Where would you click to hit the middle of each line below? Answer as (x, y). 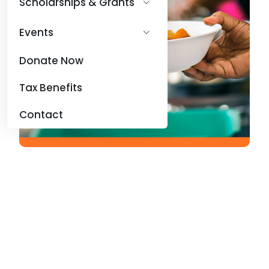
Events (36, 32)
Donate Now (51, 61)
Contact (41, 115)
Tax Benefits (51, 88)
